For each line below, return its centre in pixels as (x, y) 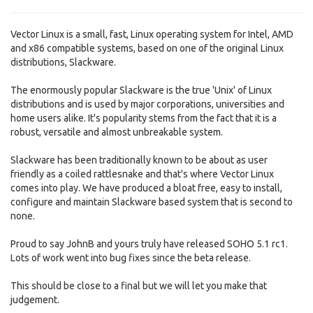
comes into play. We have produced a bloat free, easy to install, (146, 188)
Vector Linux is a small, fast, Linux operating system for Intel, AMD (152, 34)
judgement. (35, 300)
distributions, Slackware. (63, 62)
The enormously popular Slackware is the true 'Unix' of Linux (141, 90)
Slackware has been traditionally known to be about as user (139, 160)
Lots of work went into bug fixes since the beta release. (131, 258)
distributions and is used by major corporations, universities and (147, 104)
